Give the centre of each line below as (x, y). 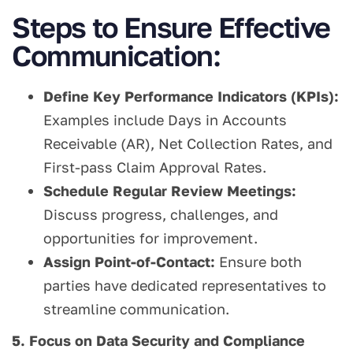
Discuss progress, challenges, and (161, 215)
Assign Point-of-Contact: (129, 262)
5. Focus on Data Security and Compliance (158, 341)
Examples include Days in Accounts (165, 120)
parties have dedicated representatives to (185, 286)
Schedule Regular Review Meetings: (170, 191)
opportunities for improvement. (150, 238)
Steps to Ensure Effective (171, 28)
